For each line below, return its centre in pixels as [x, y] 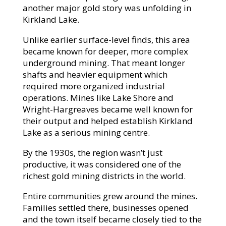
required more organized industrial [94, 86]
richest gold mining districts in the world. [104, 176]
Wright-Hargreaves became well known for [107, 109]
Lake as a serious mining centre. [86, 133]
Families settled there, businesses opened [105, 208]
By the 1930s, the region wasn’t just [92, 153]
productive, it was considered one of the [102, 164]
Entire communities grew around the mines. [110, 196]
